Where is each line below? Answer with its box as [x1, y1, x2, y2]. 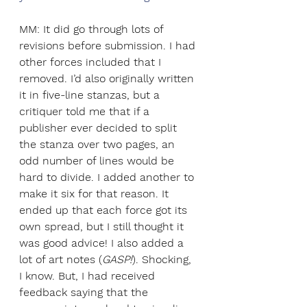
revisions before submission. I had [19, 39, 199, 52]
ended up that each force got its [19, 204, 191, 217]
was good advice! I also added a [19, 236, 187, 249]
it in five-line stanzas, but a [19, 88, 163, 101]
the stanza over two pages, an [19, 138, 178, 151]
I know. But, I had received [19, 269, 158, 282]
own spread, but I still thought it [19, 220, 187, 233]
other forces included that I [19, 56, 164, 69]
